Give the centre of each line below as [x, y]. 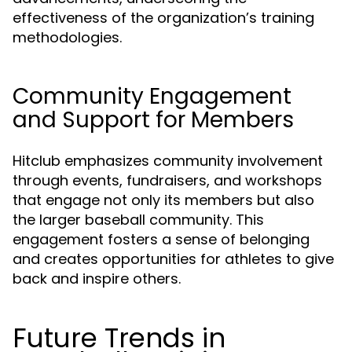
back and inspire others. [97, 279]
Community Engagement [152, 96]
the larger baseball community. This [138, 220]
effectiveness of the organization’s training [163, 18]
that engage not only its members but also [163, 200]
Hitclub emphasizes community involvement [168, 161]
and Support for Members [153, 120]
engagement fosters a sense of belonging [161, 239]
